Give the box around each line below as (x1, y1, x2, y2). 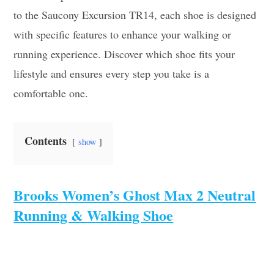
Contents (24, 133, 67, 149)
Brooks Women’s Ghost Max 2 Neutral (13, 184, 256, 206)
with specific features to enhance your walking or (13, 27, 232, 42)
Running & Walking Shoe (13, 204, 174, 226)
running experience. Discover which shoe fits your (13, 46, 235, 61)
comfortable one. (13, 86, 89, 100)
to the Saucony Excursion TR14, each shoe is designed (13, 7, 257, 22)
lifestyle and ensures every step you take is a (13, 66, 210, 81)
